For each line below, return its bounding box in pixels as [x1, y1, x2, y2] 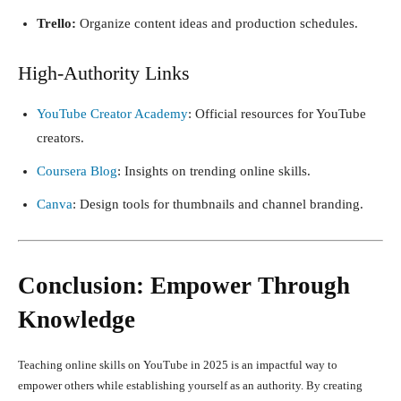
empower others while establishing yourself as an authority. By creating [18, 378, 363, 392]
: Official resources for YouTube [188, 106, 366, 121]
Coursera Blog [37, 163, 117, 178]
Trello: [37, 15, 76, 30]
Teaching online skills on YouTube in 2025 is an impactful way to [18, 357, 337, 371]
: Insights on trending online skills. [117, 163, 311, 178]
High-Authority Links [18, 61, 190, 84]
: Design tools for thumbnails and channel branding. [73, 196, 363, 211]
